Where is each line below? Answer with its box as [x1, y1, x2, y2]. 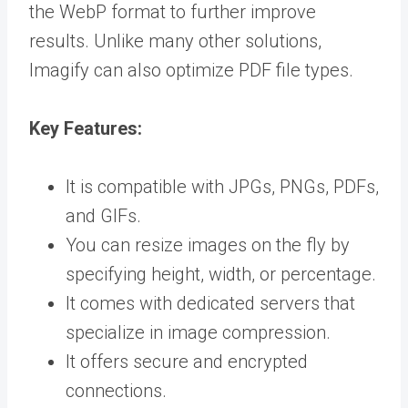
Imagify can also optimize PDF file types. [29, 59, 353, 82]
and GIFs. [66, 205, 141, 228]
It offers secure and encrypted [66, 351, 308, 373]
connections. [66, 380, 167, 403]
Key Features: [29, 117, 142, 140]
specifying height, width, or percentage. [66, 263, 376, 286]
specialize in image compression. [66, 321, 331, 344]
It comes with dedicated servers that [66, 292, 355, 315]
